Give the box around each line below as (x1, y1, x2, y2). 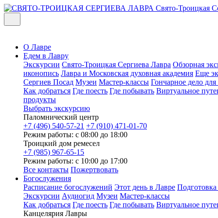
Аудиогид (62, 192, 94, 200)
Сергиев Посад (23, 78, 73, 86)
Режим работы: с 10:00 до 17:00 (23, 157, 127, 165)
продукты (23, 95, 56, 104)
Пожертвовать (71, 165, 118, 174)
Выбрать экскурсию (23, 104, 90, 112)
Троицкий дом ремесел (23, 139, 100, 147)
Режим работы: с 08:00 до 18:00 (23, 130, 127, 139)
